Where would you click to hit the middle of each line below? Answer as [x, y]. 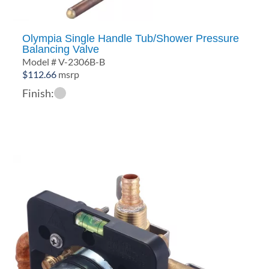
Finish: [38, 93]
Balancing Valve [61, 49]
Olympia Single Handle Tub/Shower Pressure [131, 38]
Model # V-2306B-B [64, 61]
